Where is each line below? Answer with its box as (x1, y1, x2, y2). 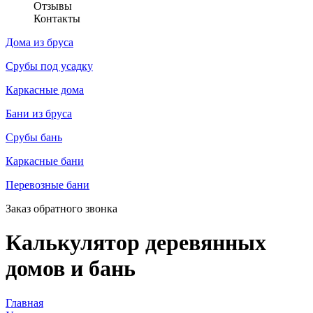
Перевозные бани (6, 179, 89, 191)
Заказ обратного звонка (6, 203, 117, 214)
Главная (6, 296, 43, 309)
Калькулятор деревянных (6, 230, 266, 256)
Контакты (34, 13, 80, 24)
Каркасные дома (6, 84, 84, 96)
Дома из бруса (6, 36, 73, 48)
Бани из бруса (6, 108, 72, 119)
